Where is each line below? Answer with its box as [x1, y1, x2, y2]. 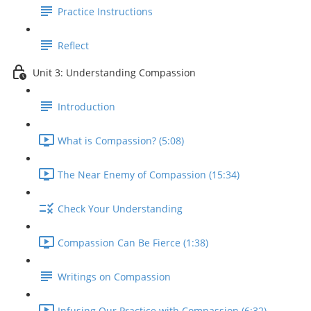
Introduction [58, 100, 115, 114]
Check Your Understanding [58, 202, 183, 216]
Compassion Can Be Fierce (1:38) [58, 236, 208, 250]
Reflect [58, 39, 89, 53]
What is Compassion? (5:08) [58, 134, 184, 148]
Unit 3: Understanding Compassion [33, 66, 196, 80]
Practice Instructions [58, 5, 153, 19]
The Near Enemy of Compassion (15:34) [58, 168, 239, 182]
